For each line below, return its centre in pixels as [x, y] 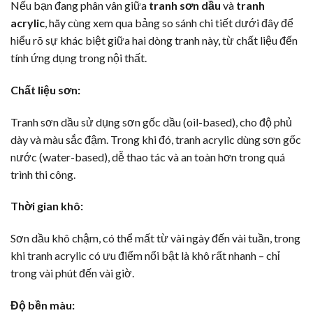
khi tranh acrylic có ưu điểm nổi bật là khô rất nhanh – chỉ [145, 256]
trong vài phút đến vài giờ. [72, 273]
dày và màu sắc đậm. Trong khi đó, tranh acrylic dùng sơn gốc [156, 139]
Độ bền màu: [43, 305]
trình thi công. [43, 174]
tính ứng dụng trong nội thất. [79, 58]
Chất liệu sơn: [45, 89]
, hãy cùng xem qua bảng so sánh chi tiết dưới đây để [169, 23]
